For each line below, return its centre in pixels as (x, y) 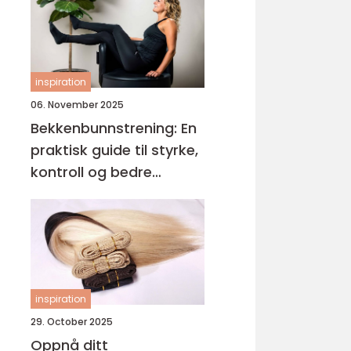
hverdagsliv (71, 194)
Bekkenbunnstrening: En (114, 128)
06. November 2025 (77, 105)
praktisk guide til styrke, (114, 150)
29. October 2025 (72, 322)
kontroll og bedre (91, 172)
